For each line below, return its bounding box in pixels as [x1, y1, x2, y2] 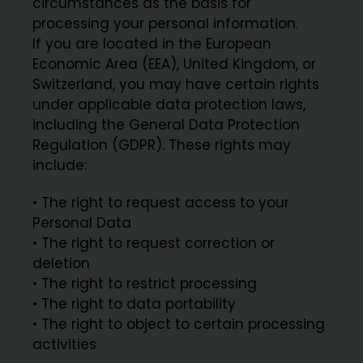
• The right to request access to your [32, 193, 290, 213]
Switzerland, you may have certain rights [32, 75, 320, 95]
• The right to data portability [32, 294, 237, 314]
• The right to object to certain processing [32, 314, 326, 335]
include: [32, 156, 88, 176]
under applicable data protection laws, [32, 95, 306, 115]
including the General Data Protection [32, 115, 301, 135]
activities [32, 335, 97, 355]
